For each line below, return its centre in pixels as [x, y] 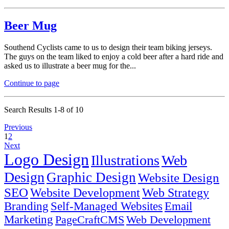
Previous [18, 127]
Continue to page [32, 83]
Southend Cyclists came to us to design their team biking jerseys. [108, 47]
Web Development [168, 219]
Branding [26, 206]
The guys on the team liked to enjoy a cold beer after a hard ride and [114, 56]
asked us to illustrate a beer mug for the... [70, 65]
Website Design [179, 177]
